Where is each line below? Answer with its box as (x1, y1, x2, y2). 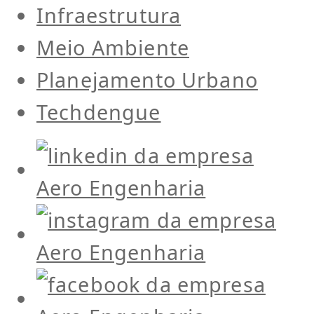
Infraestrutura (36, 1, 182, 29)
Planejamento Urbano (36, 66, 258, 94)
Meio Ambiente (36, 34, 189, 62)
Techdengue (36, 98, 161, 126)
